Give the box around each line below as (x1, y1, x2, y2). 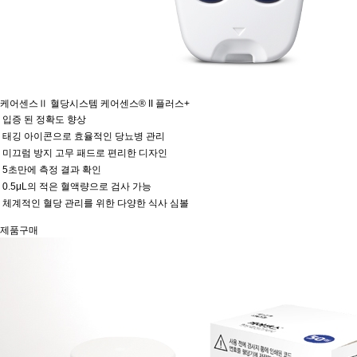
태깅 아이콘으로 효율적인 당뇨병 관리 (2, 131, 165, 142)
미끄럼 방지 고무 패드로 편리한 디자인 (2, 147, 167, 159)
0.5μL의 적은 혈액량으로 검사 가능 (2, 181, 151, 192)
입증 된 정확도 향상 (2, 114, 86, 125)
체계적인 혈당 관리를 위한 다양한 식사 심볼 (2, 198, 189, 209)
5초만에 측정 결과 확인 (2, 164, 101, 175)
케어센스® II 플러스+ (98, 98, 190, 109)
